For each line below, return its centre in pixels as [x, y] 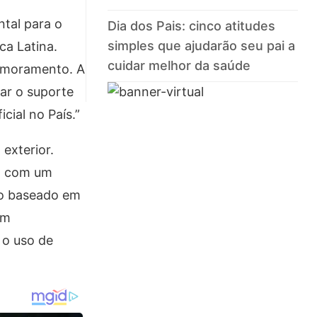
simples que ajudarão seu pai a [202, 46]
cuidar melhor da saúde [179, 66]
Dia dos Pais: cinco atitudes [192, 26]
